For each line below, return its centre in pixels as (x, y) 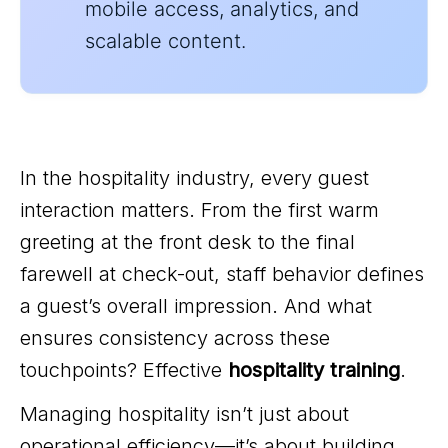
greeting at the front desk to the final (187, 242)
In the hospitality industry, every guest (194, 178)
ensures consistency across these (175, 338)
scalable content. (165, 41)
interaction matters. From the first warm (199, 210)
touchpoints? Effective (124, 370)
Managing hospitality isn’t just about (184, 414)
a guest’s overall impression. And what (196, 306)
